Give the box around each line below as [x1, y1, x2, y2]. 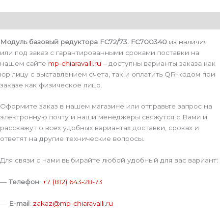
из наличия [167, 37, 208, 46]
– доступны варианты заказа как [101, 59, 216, 67]
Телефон [9, 178, 39, 186]
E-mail [9, 199, 29, 207]
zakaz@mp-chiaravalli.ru [33, 199, 113, 207]
